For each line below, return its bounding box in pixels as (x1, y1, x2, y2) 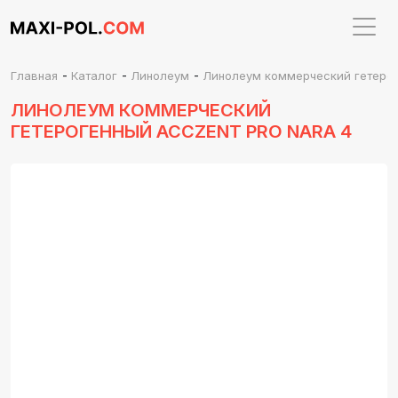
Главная (11, 68, 58, 84)
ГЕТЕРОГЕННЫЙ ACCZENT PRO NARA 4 (11, 121, 352, 143)
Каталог (71, 68, 117, 84)
